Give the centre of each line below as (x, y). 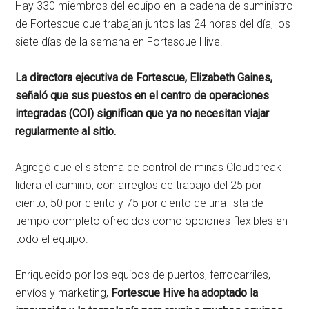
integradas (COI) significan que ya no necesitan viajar (142, 113)
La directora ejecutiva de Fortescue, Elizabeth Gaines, (144, 77)
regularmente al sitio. (66, 131)
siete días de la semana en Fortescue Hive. (119, 41)
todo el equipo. (52, 239)
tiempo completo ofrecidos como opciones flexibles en (152, 221)
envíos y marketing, (63, 292)
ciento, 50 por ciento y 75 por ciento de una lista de (140, 203)
